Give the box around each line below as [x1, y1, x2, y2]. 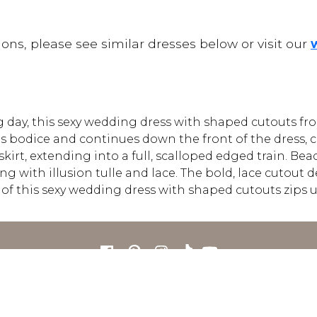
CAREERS [71, 279, 108, 290]
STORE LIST [120, 279, 164, 290]
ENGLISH [141, 303, 176, 313]
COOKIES [209, 279, 243, 290]
